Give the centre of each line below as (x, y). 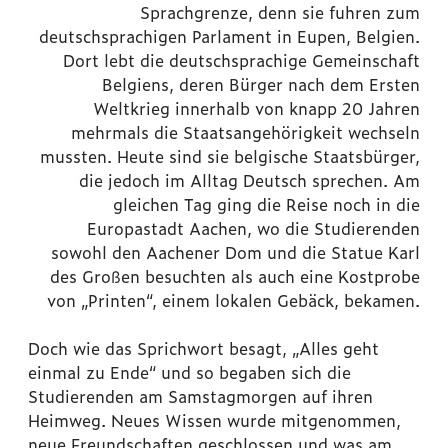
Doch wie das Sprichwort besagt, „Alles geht (203, 348)
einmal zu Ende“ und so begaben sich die (189, 372)
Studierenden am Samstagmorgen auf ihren (200, 396)
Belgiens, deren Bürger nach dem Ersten (261, 84)
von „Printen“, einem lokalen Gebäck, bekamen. (233, 300)
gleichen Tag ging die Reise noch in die (266, 204)
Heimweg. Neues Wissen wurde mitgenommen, (214, 420)
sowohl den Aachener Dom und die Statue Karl (235, 252)
